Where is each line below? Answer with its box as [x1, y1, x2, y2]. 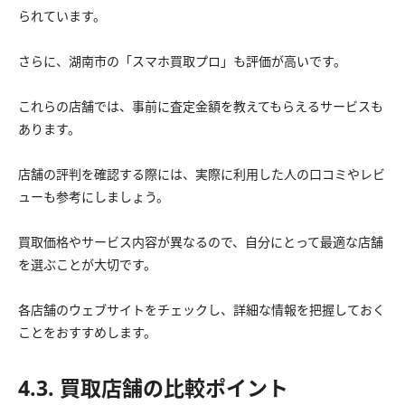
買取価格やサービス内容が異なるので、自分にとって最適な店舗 [18, 232, 383, 250]
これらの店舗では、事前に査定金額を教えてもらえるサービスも [18, 97, 383, 115]
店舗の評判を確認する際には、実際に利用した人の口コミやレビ [18, 165, 385, 183]
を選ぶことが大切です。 [18, 255, 156, 273]
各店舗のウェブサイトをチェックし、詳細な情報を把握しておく [18, 300, 385, 318]
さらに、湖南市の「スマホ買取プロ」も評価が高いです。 [18, 52, 346, 70]
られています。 [18, 6, 106, 24]
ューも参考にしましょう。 [18, 187, 169, 205]
